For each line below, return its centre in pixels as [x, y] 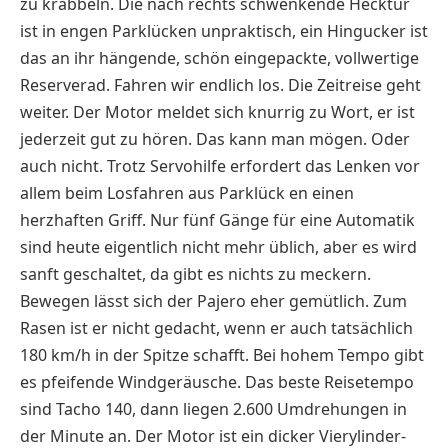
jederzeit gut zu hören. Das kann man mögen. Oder [215, 139]
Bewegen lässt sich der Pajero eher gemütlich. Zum [213, 301]
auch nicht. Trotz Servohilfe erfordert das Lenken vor [220, 166]
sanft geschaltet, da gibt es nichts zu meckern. [195, 274]
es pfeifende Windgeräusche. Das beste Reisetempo [217, 382]
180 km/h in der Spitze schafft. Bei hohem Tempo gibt [222, 355]
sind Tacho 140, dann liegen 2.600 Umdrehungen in [213, 409]
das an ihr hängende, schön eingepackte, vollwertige [219, 58]
